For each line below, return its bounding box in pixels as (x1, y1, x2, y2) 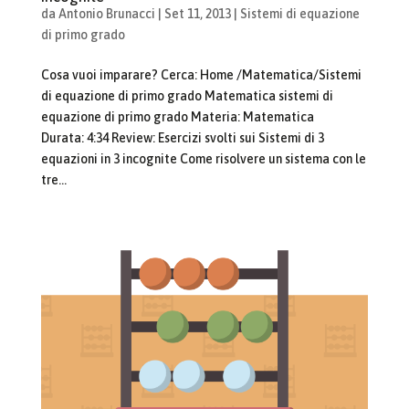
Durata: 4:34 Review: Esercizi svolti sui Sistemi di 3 (40, 130, 324, 145)
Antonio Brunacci (58, 5, 155, 21)
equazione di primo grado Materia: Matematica (40, 109, 314, 124)
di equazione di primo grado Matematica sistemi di (40, 88, 333, 103)
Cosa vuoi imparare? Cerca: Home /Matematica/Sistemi (40, 67, 362, 82)
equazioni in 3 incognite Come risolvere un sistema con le (40, 151, 366, 166)
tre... (40, 172, 67, 187)
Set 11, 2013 (163, 5, 231, 21)
